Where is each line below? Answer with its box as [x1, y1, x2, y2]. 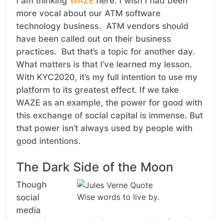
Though [16, 180, 47, 190]
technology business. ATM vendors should [16, 21, 189, 31]
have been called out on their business [16, 34, 171, 44]
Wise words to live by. [77, 192, 159, 202]
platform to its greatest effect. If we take [16, 85, 179, 95]
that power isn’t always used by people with [16, 123, 192, 134]
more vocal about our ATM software [16, 8, 161, 19]
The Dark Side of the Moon [16, 160, 173, 175]
